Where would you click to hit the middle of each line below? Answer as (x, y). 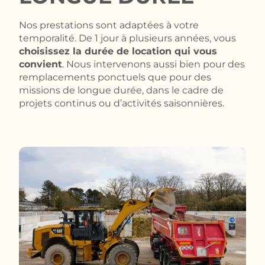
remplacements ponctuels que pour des (115, 77)
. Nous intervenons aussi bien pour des (153, 64)
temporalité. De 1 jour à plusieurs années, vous (127, 38)
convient (41, 64)
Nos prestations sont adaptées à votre (109, 25)
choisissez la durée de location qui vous (118, 51)
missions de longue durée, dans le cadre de (121, 90)
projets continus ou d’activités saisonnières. (122, 103)
